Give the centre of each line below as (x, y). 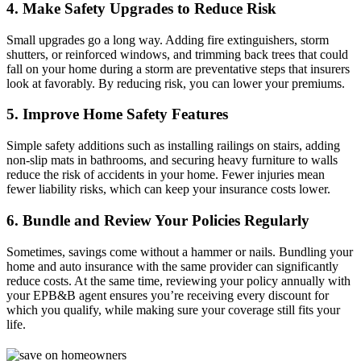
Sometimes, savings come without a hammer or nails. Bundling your (180, 251)
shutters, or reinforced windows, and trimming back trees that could (177, 54)
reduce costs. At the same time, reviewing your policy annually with (178, 280)
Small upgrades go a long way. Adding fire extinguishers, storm (168, 39)
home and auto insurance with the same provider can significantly (172, 266)
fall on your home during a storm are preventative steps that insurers (178, 68)
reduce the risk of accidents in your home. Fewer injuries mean (166, 175)
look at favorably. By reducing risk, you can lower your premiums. (176, 83)
